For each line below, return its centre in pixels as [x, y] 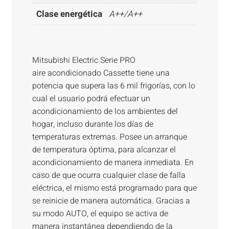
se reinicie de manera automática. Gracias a [111, 201]
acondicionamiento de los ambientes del [105, 112]
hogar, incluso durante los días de [93, 124]
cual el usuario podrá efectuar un [91, 99]
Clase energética [69, 14]
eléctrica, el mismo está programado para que [114, 188]
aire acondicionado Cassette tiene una [101, 73]
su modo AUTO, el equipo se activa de [100, 214]
